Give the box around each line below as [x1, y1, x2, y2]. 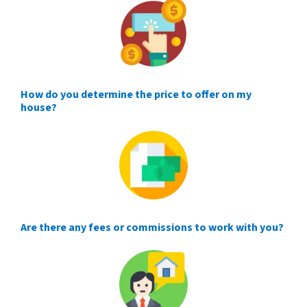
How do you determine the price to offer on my [21, 87, 251, 103]
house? [21, 100, 57, 116]
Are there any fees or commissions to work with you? [21, 219, 284, 235]
